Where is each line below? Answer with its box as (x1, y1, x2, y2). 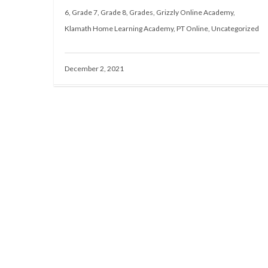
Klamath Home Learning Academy (65, 24, 173, 33)
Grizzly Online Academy (156, 8, 233, 17)
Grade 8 (100, 8, 126, 17)
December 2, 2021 (65, 64, 124, 73)
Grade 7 (72, 8, 98, 17)
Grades (129, 8, 153, 17)
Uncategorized (211, 24, 259, 33)
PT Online (176, 24, 208, 33)
